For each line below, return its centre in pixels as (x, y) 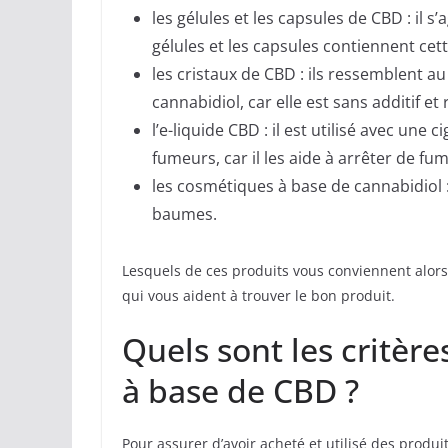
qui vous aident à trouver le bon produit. (258, 296)
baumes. (184, 214)
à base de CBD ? (240, 391)
